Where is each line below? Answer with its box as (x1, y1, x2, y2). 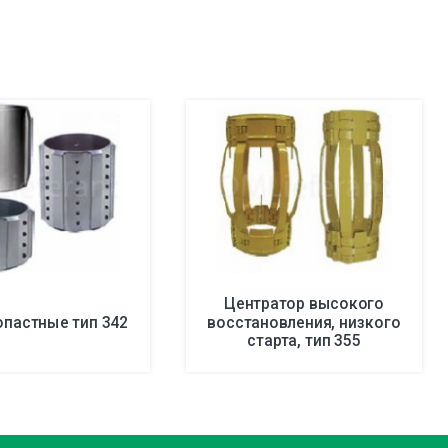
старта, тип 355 (247, 330, 361, 350)
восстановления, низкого (207, 312, 401, 331)
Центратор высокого (224, 293, 384, 313)
